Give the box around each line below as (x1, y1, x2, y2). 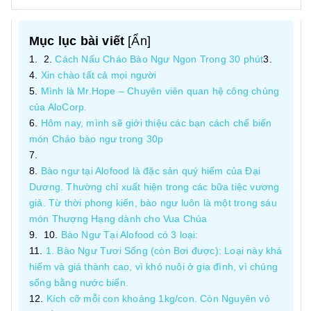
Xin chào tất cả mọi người (40, 69, 157, 81)
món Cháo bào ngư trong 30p (29, 133, 164, 144)
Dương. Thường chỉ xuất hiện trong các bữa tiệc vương (29, 181, 280, 192)
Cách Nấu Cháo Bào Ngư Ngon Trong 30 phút (55, 53, 264, 65)
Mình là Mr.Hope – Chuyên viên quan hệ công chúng (40, 85, 280, 96)
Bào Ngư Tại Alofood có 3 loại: (60, 229, 199, 240)
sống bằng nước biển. (29, 277, 128, 288)
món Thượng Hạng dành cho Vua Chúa (29, 213, 208, 224)
